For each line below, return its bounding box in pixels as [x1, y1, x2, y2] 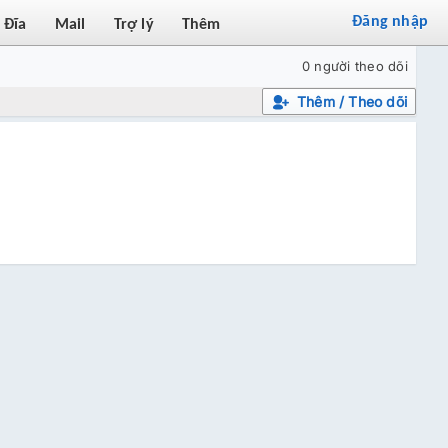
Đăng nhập [352, 11, 428, 30]
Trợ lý [113, 14, 154, 34]
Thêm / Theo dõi [297, 93, 407, 110]
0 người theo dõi [301, 58, 408, 74]
